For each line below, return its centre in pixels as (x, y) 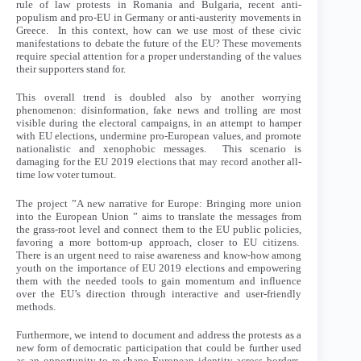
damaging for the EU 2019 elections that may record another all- (159, 162)
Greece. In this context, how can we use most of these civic (159, 30)
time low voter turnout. (66, 175)
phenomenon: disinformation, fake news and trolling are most (159, 110)
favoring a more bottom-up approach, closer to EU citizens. (159, 242)
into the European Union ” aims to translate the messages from (159, 216)
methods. (36, 306)
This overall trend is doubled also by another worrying (159, 98)
